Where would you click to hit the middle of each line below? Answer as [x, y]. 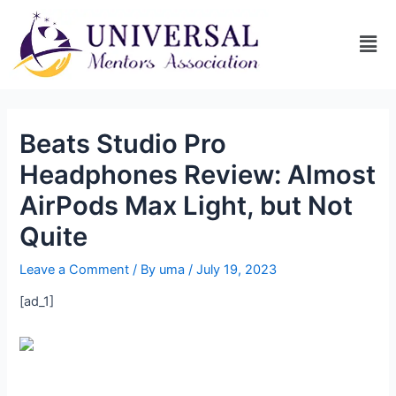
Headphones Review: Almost [198, 174]
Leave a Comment [75, 269]
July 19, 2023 [237, 269]
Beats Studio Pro [123, 143]
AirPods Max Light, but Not [187, 205]
